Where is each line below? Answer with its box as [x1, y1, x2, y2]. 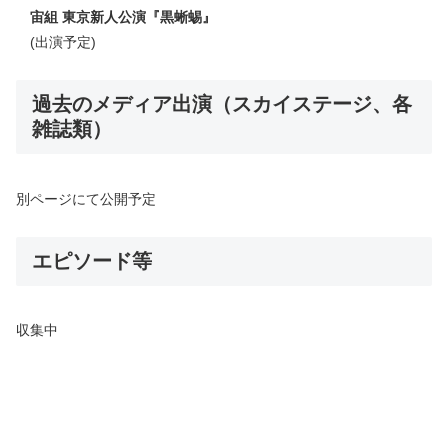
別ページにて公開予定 [16, 190, 156, 207]
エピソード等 [32, 249, 152, 272]
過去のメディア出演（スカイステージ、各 [32, 93, 412, 116]
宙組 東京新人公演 [30, 9, 146, 26]
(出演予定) [16, 34, 96, 51]
